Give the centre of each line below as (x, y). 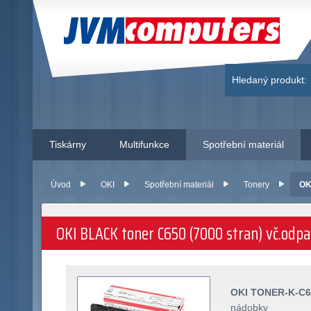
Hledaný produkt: (270, 79)
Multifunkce (144, 144)
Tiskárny (68, 144)
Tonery (257, 184)
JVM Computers (143, 31)
